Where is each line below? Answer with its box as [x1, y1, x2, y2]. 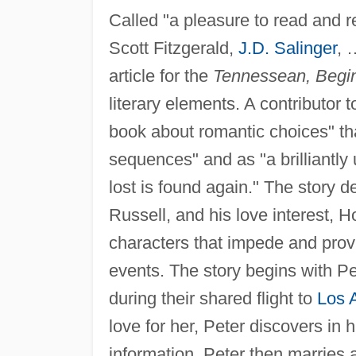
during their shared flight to [108, 288, 317, 309]
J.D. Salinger [238, 38, 337, 59]
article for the [108, 66, 213, 87]
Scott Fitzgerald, [108, 38, 238, 59]
